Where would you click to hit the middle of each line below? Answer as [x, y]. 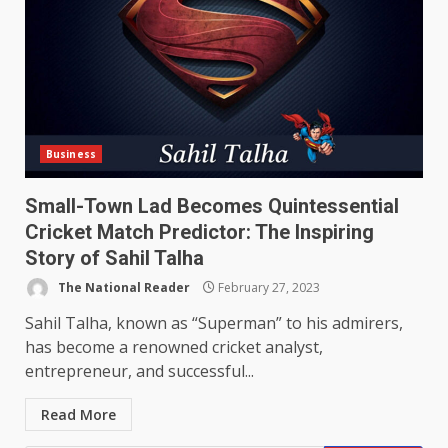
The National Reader [122, 287]
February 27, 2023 [267, 287]
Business [71, 154]
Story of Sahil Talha [114, 258]
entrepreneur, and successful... [139, 371]
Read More [78, 414]
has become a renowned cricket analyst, [174, 347]
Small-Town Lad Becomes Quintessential [212, 206]
